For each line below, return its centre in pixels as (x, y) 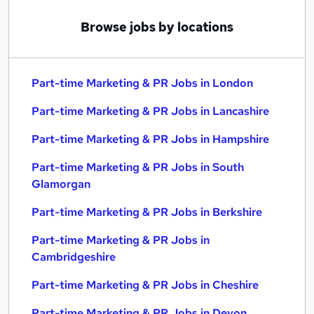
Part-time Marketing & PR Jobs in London (142, 83)
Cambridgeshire (74, 257)
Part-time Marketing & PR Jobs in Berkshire (147, 212)
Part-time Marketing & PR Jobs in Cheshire (145, 285)
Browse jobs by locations (157, 27)
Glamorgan (61, 184)
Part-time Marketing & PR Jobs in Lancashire (150, 111)
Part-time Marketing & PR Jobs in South (138, 167)
